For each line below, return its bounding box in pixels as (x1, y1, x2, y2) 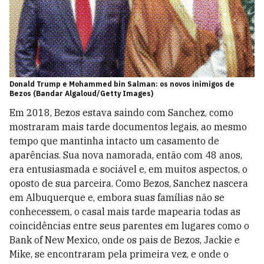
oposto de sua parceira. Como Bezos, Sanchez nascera (9, 177, 248, 190)
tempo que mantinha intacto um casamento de (9, 135, 219, 147)
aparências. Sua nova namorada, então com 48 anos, (9, 149, 242, 161)
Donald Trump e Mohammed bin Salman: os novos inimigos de (9, 80, 235, 89)
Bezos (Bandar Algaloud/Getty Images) (9, 89, 153, 98)
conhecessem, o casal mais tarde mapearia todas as (9, 206, 240, 218)
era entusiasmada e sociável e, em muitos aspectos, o (9, 163, 247, 176)
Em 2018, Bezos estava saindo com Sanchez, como (9, 107, 233, 119)
